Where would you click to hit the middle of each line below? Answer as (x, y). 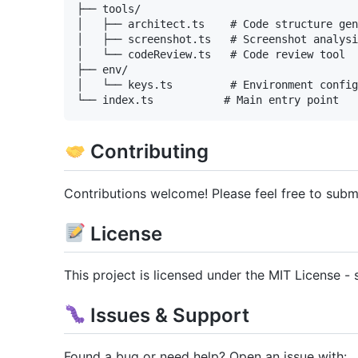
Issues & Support (168, 315)
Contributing (147, 152)
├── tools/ (109, 9)
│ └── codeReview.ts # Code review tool (211, 55)
